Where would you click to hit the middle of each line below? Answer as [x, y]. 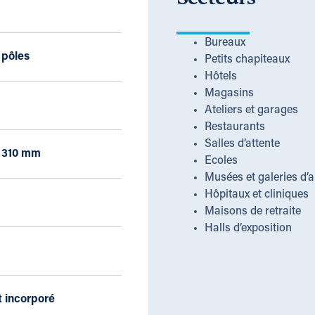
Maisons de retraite [252, 212]
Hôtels [220, 77]
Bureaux [225, 43]
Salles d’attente [242, 144]
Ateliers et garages [251, 111]
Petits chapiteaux [247, 60]
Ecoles [221, 161]
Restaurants [234, 128]
